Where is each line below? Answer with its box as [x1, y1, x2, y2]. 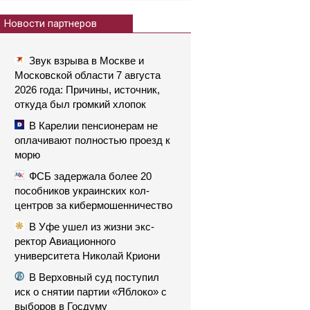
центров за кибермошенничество [15, 199, 172, 211]
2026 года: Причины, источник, [15, 84, 160, 95]
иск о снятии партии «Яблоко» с [15, 286, 167, 298]
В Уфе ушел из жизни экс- [29, 221, 154, 232]
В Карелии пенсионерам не [29, 120, 158, 131]
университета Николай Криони [15, 250, 160, 262]
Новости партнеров [4, 17, 97, 30]
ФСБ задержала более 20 [29, 170, 152, 182]
